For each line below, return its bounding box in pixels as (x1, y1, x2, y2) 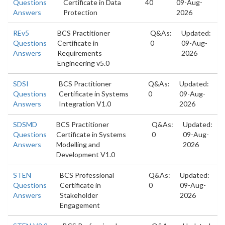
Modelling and (56, 140, 100, 149)
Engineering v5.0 (57, 59, 109, 67)
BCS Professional (59, 171, 114, 179)
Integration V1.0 (59, 99, 111, 108)
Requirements (57, 49, 102, 57)
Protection (63, 8, 97, 17)
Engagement (59, 201, 100, 209)
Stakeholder (59, 191, 98, 199)
